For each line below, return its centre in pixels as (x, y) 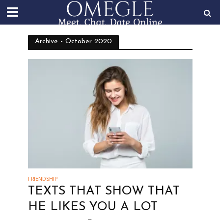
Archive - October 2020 (73, 41)
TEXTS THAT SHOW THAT (104, 192)
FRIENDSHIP (42, 179)
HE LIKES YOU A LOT (93, 207)
